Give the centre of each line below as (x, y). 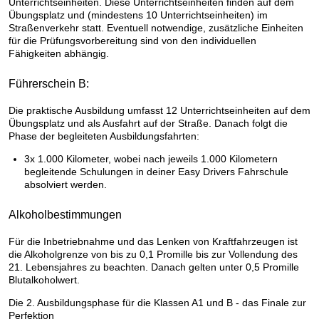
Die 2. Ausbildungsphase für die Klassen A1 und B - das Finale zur (157, 302)
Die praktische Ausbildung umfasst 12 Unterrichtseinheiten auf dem (159, 110)
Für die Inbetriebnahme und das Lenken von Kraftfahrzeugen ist (153, 241)
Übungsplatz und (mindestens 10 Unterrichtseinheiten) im (138, 15)
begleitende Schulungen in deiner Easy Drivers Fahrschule (156, 171)
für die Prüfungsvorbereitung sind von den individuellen (132, 40)
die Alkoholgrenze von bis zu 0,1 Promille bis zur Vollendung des (153, 254)
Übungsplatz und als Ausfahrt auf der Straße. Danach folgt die (148, 123)
